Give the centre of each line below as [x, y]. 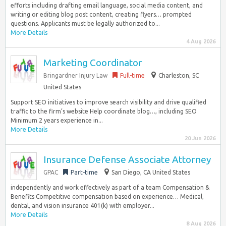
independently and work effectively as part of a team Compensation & [110, 187]
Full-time [132, 75]
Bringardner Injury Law [75, 75]
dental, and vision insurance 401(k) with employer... [82, 206]
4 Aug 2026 [201, 41]
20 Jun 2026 [200, 138]
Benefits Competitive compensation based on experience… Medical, [107, 196]
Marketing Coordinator [93, 63]
